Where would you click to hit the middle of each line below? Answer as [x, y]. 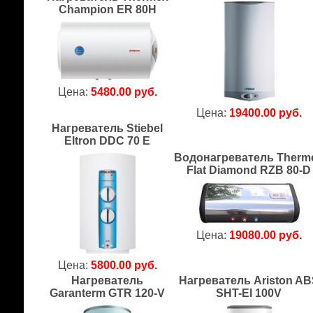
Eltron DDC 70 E [108, 141]
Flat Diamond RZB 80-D [249, 170]
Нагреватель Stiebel [108, 128]
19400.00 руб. [265, 113]
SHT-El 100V [249, 293]
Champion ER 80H [108, 9]
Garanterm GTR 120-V [108, 293]
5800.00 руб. [124, 265]
